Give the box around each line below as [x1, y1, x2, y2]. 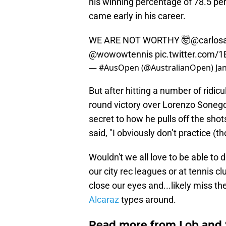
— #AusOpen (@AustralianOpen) [89, 62, 215, 74]
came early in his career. [89, 11, 186, 22]
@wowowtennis [89, 49, 153, 60]
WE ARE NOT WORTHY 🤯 [89, 35, 191, 46]
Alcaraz [89, 194, 119, 205]
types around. [119, 194, 176, 205]
